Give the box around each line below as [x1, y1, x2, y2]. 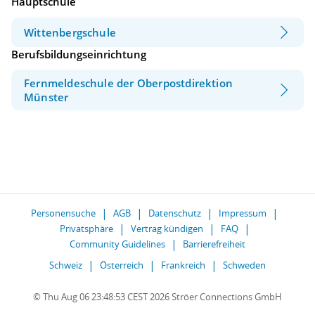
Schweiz [49, 259, 82, 271]
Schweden [223, 259, 266, 271]
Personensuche [31, 207, 96, 219]
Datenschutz [148, 207, 201, 219]
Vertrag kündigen [130, 222, 203, 235]
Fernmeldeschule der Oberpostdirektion [24, 76, 233, 91]
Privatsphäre [59, 222, 113, 235]
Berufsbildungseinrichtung [11, 46, 146, 61]
